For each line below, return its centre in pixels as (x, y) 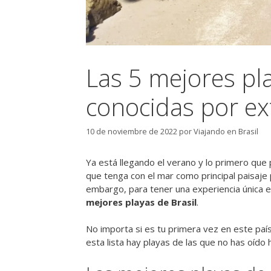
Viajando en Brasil (226, 131)
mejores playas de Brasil (141, 202)
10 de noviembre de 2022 (132, 131)
